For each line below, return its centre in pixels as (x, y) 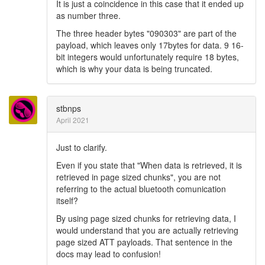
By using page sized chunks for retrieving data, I (146, 218)
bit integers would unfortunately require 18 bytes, (148, 57)
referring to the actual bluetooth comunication (141, 189)
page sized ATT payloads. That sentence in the (144, 242)
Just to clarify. (82, 147)
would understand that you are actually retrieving (147, 230)
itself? (67, 201)
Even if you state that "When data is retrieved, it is (149, 165)
